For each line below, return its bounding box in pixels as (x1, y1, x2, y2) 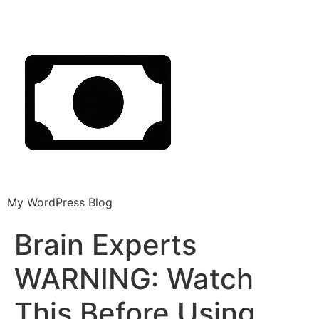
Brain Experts (14, 227, 197, 262)
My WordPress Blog (7, 195, 113, 209)
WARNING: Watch (14, 261, 253, 296)
